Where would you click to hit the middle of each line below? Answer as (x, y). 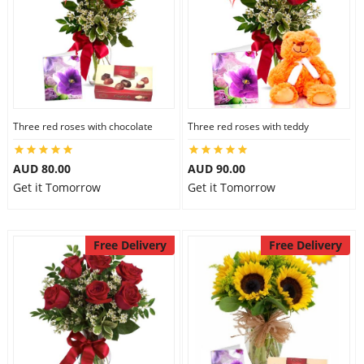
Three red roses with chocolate (82, 126)
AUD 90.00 (217, 169)
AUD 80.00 (41, 169)
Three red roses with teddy (248, 126)
